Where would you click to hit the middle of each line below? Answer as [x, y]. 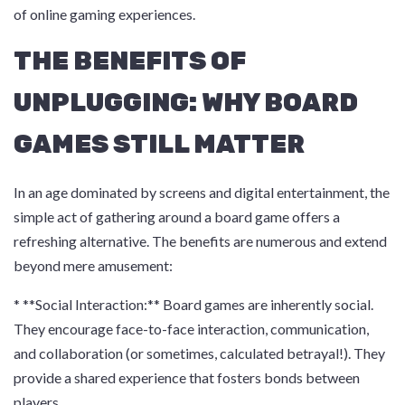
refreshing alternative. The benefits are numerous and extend [200, 241]
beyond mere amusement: [93, 265]
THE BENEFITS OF [130, 61]
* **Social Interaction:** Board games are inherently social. [193, 304]
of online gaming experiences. [104, 14]
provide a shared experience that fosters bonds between [187, 377]
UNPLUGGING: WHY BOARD [186, 103]
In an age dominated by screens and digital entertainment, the [202, 192]
